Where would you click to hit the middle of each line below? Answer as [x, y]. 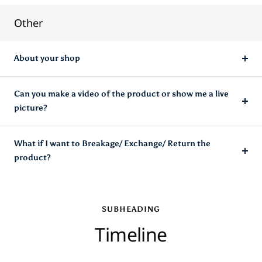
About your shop [47, 88]
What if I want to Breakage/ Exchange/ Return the [112, 173]
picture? [31, 137]
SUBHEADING [131, 239]
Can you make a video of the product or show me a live [121, 123]
